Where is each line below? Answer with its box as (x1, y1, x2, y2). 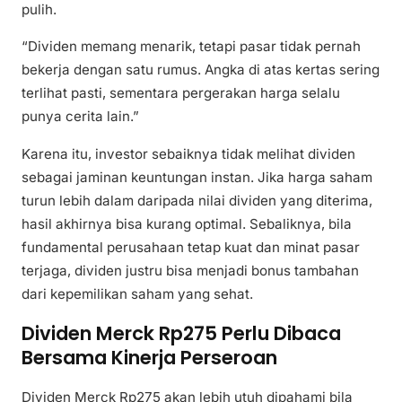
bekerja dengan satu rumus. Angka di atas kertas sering (22, 61, 380, 79)
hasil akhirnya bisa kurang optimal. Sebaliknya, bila (22, 214, 352, 232)
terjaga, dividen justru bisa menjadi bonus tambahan (22, 261, 359, 279)
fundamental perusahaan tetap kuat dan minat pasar (22, 238, 360, 256)
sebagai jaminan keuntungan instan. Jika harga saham (22, 168, 372, 186)
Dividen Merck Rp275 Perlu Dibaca (22, 320, 341, 347)
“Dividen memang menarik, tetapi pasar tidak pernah (22, 38, 361, 56)
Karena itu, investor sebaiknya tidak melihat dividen (22, 144, 355, 162)
